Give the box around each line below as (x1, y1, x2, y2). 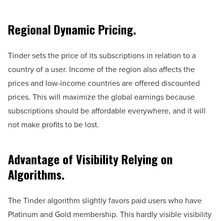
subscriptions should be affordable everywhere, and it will (8, 105, 206, 116)
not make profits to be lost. (8, 118, 99, 130)
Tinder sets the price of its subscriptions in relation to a (8, 49, 196, 61)
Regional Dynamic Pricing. (8, 20, 136, 38)
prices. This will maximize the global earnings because (8, 91, 195, 103)
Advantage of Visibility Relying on (8, 149, 173, 168)
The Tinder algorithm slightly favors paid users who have (8, 194, 202, 206)
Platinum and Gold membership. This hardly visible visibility (8, 208, 212, 220)
